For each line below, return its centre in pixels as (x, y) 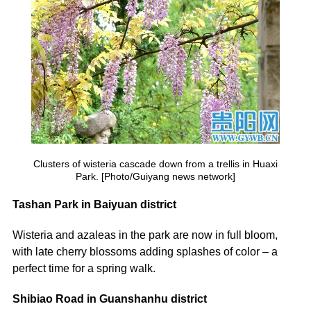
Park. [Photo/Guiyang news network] (155, 176)
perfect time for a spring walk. (84, 268)
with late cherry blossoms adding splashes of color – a (145, 251)
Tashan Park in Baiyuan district (94, 204)
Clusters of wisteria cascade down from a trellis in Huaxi (155, 163)
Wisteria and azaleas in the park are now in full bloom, (145, 235)
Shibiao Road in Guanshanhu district (109, 299)
